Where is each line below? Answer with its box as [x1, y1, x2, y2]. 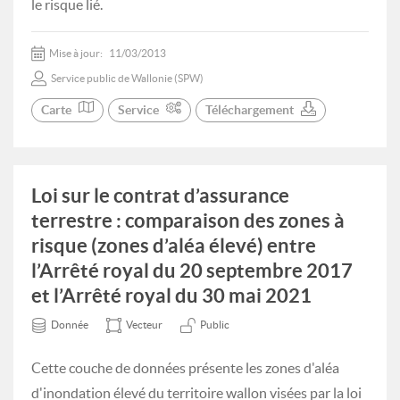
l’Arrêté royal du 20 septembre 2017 [31, 259, 353, 281]
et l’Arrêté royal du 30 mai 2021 [31, 284, 312, 306]
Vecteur [126, 319, 162, 330]
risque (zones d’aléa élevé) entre [31, 234, 316, 256]
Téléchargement [205, 103, 294, 117]
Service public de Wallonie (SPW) [51, 72, 204, 84]
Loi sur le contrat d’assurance [31, 184, 289, 206]
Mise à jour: [49, 47, 104, 59]
